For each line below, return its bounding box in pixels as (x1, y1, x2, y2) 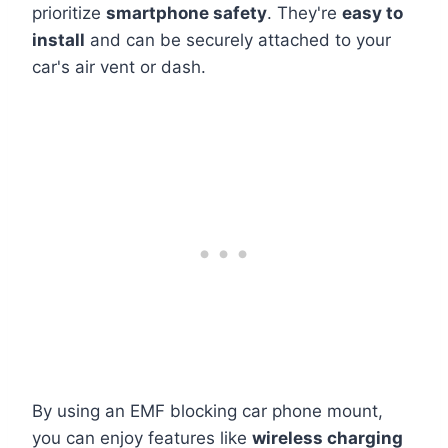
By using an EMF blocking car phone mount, (32, 401, 383, 421)
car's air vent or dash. (32, 57, 206, 77)
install (32, 30, 85, 50)
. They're (267, 3, 342, 23)
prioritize (32, 3, 106, 23)
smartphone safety (106, 3, 267, 23)
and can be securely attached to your (85, 30, 391, 50)
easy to (342, 3, 403, 23)
